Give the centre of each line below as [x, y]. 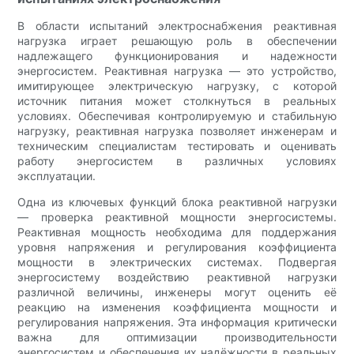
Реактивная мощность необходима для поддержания [177, 232]
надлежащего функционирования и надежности [177, 56]
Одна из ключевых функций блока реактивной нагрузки [177, 202]
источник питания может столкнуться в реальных [177, 101]
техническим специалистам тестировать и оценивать [177, 146]
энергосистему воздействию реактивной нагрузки [177, 277]
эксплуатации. [57, 176]
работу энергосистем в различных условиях [177, 161]
